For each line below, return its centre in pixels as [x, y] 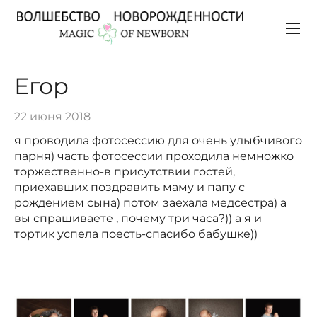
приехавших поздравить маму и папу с [129, 187]
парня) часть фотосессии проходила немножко [154, 156]
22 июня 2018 [52, 116]
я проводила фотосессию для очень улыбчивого [158, 140]
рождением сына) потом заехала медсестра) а [150, 202]
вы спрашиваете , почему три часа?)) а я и [138, 218]
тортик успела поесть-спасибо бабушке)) [136, 234]
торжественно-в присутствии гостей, [125, 171]
